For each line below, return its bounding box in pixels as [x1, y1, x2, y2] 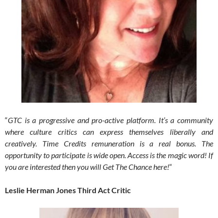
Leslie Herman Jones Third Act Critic [5, 185, 131, 195]
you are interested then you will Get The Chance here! [5, 162, 169, 171]
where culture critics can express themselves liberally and [5, 127, 213, 136]
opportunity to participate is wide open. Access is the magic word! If [5, 150, 213, 160]
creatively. [5, 138, 37, 148]
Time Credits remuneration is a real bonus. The [42, 138, 213, 148]
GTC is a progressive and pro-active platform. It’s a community [8, 115, 213, 125]
